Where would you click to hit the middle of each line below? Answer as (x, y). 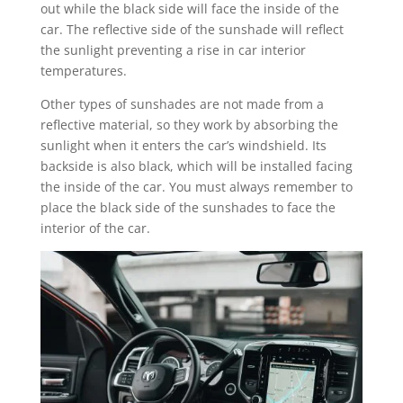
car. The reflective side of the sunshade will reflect (192, 29)
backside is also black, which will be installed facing (196, 166)
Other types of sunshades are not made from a (182, 104)
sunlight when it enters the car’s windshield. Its (183, 145)
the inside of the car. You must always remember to (196, 187)
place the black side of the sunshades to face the (188, 207)
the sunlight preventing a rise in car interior (173, 50)
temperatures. (83, 71)
